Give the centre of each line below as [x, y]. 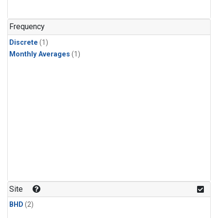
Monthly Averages [40, 54]
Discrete [24, 42]
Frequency [27, 27]
